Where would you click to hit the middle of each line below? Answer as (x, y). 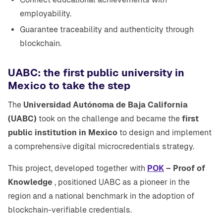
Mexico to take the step (69, 86)
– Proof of (186, 168)
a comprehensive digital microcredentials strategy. (101, 147)
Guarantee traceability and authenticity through (107, 30)
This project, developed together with (78, 168)
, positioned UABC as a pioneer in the (121, 182)
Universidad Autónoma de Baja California (106, 105)
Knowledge (30, 182)
